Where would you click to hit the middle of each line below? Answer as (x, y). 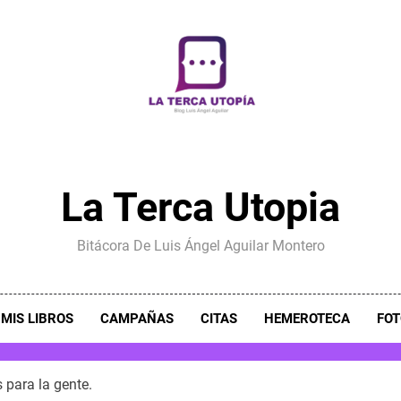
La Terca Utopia (200, 207)
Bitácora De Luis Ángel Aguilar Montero (200, 246)
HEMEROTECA (307, 319)
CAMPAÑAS (137, 319)
